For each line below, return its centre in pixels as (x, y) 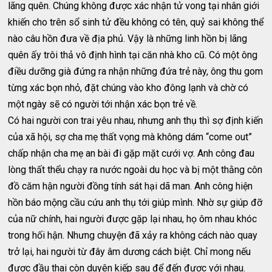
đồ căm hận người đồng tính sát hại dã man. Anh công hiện (131, 186)
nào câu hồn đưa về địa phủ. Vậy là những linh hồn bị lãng (128, 39)
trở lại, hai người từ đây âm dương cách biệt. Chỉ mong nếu (130, 252)
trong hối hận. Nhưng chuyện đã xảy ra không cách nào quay (133, 235)
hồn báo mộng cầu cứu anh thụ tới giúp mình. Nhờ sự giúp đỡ (135, 202)
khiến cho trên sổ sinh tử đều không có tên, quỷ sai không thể (136, 22)
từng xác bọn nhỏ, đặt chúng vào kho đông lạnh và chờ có (128, 88)
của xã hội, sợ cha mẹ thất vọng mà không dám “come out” (130, 137)
